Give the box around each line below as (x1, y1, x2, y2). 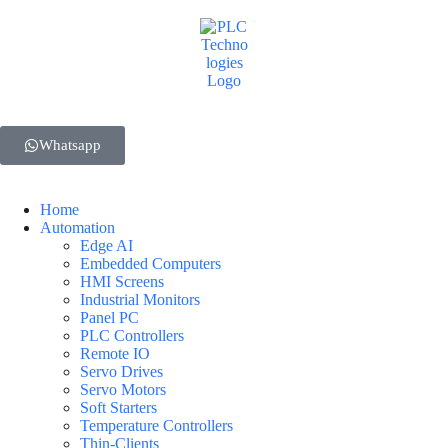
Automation (40, 219, 115, 236)
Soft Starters (80, 399, 157, 416)
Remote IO (80, 345, 150, 362)
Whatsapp (39, 137, 101, 153)
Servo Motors (80, 381, 166, 398)
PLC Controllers (80, 327, 184, 344)
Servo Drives (80, 363, 163, 380)
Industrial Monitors (80, 291, 200, 308)
